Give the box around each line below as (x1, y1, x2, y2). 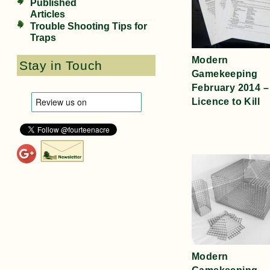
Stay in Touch (19, 58, 102, 73)
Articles (30, 8, 65, 20)
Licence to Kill (192, 96, 260, 107)
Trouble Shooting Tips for (30, 20, 147, 32)
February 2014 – (192, 82, 269, 93)
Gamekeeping (192, 68, 258, 79)
